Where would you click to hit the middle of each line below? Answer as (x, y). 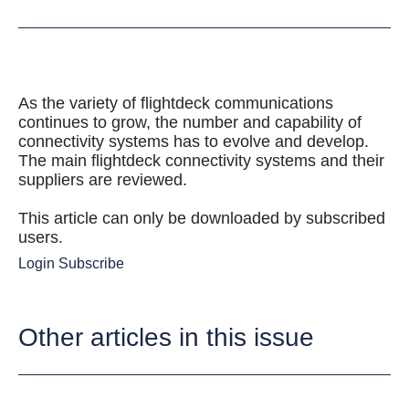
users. (41, 237)
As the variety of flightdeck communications (176, 103)
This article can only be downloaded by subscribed (202, 218)
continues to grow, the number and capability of (190, 122)
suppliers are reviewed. (103, 180)
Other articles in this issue (166, 337)
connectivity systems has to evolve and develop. (194, 142)
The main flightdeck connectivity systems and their (201, 161)
